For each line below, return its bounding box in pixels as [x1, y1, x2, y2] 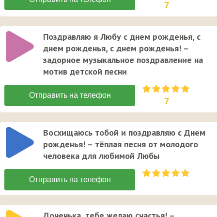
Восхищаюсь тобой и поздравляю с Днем [43, 127, 205, 139]
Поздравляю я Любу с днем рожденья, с [43, 31, 201, 43]
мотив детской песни [43, 66, 127, 77]
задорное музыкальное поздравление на [43, 54, 203, 66]
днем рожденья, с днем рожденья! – [43, 43, 188, 54]
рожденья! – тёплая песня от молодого [43, 139, 198, 150]
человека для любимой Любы [43, 150, 159, 162]
